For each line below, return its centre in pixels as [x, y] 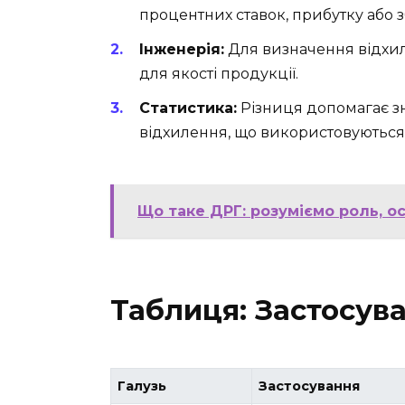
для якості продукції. [219, 74]
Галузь [142, 386]
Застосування [310, 386]
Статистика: [188, 108]
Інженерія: [182, 50]
